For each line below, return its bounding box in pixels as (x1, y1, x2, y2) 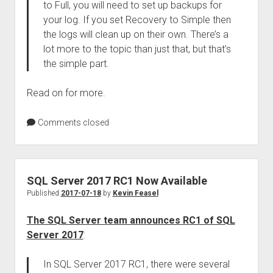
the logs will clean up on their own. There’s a (43, 29, 229, 40)
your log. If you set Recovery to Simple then (43, 14, 231, 26)
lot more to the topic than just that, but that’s (43, 43, 231, 55)
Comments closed (35, 118, 109, 127)
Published (26, 189, 61, 197)
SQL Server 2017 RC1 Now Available (26, 174, 207, 187)
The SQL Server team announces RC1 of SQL (26, 214, 235, 226)
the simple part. (43, 58, 109, 69)
